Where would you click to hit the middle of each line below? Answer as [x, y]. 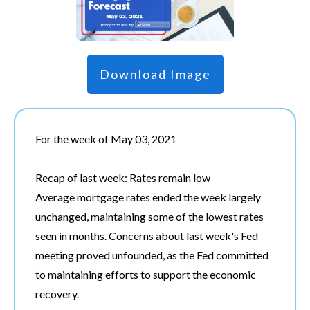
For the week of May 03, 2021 [106, 138]
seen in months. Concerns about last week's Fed [147, 235]
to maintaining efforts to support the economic [146, 274]
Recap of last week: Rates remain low [123, 177]
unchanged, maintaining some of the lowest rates [149, 216]
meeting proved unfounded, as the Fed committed [152, 255]
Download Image [155, 74]
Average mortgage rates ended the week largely [148, 197]
